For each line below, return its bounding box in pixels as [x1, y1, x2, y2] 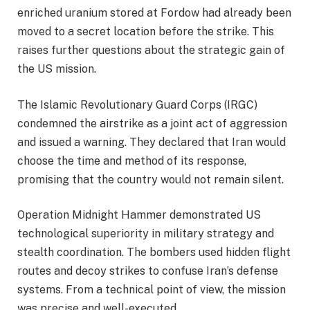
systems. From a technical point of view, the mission [17, 283, 286, 297]
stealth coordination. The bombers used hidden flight [17, 246, 291, 259]
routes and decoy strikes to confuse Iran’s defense [17, 264, 278, 278]
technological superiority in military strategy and [17, 227, 274, 241]
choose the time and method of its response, [17, 154, 246, 167]
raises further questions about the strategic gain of [17, 43, 285, 57]
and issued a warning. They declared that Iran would [17, 135, 286, 149]
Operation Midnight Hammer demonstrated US [17, 208, 261, 222]
